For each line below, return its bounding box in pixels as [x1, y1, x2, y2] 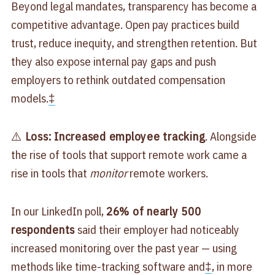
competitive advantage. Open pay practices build [10, 17, 239, 32]
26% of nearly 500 [106, 203, 201, 219]
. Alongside [205, 128, 257, 144]
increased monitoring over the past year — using [10, 240, 237, 255]
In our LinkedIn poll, [10, 203, 106, 219]
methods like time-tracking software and [10, 258, 205, 274]
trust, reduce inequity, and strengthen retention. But [10, 35, 257, 50]
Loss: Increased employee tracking [21, 128, 206, 144]
